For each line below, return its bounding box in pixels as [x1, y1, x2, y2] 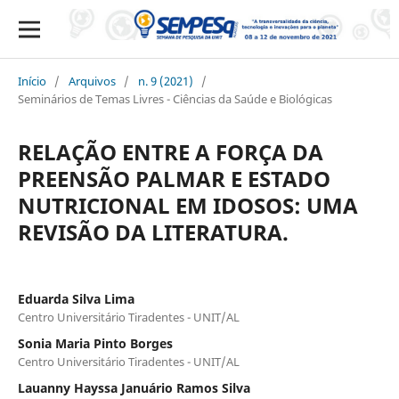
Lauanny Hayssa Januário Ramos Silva [17, 379, 250, 396]
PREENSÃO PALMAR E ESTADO [17, 163, 330, 193]
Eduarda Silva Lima [17, 289, 134, 307]
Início [17, 72, 46, 89]
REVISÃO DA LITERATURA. [17, 216, 289, 247]
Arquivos [68, 72, 116, 89]
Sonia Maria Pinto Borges [17, 334, 173, 352]
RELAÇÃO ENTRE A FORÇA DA [17, 136, 323, 167]
